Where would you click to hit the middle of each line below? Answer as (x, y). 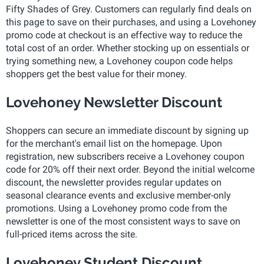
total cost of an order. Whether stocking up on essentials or (128, 48)
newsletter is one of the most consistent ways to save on (123, 221)
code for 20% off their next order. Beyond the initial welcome (130, 169)
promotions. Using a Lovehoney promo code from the (116, 208)
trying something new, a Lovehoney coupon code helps (119, 61)
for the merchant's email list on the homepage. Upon (114, 143)
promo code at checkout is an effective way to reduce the (124, 35)
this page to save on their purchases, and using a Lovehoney (131, 22)
